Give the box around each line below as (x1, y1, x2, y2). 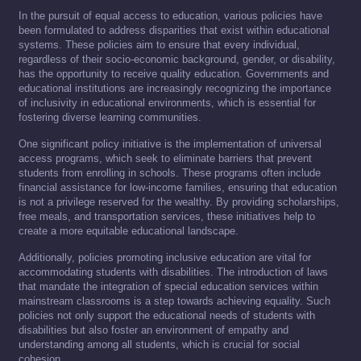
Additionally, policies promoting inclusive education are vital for (19, 251, 311, 264)
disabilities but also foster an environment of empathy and (19, 324, 288, 337)
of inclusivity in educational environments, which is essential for (19, 97, 316, 110)
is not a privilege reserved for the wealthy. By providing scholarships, (19, 196, 339, 209)
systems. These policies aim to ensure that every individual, (19, 39, 300, 52)
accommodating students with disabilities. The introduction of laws (19, 266, 328, 279)
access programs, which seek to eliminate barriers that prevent (19, 152, 312, 165)
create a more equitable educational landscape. (19, 225, 239, 238)
